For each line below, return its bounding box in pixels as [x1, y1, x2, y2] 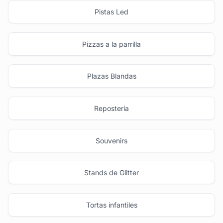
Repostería [94, 104, 129, 112]
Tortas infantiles [86, 200, 137, 209]
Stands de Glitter [84, 168, 139, 177]
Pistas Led [95, 7, 128, 16]
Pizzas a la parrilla [82, 39, 141, 48]
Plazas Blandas [87, 72, 136, 81]
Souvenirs [96, 136, 127, 145]
